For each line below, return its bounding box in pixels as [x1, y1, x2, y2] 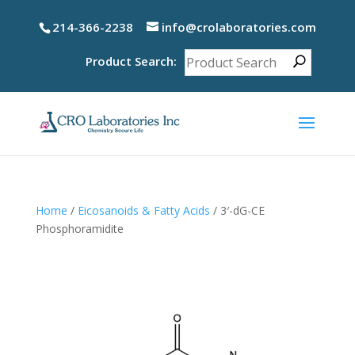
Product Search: [86, 52, 177, 69]
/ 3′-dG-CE [209, 202, 265, 218]
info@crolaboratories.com [161, 19, 316, 36]
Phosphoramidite [35, 220, 124, 236]
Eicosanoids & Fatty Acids [77, 202, 210, 218]
